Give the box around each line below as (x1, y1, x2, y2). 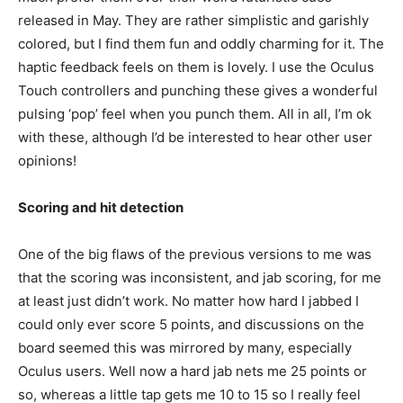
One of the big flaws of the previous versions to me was (18, 246, 372, 264)
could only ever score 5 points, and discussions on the (18, 316, 364, 334)
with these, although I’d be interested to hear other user (18, 129, 372, 147)
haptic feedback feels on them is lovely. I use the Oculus (18, 58, 374, 76)
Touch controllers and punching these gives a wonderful (18, 82, 378, 100)
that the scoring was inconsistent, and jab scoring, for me (18, 269, 381, 287)
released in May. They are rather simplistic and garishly (18, 12, 369, 30)
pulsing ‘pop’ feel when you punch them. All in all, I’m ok (18, 105, 372, 123)
